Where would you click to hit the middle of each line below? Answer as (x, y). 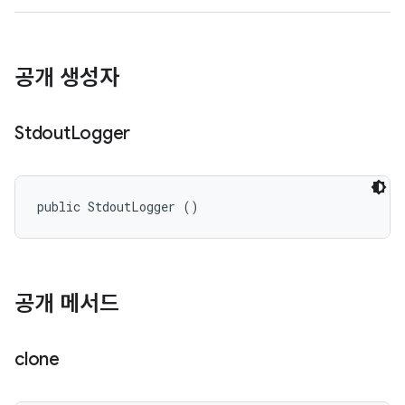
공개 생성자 (67, 78)
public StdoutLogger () (118, 207)
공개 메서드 (67, 304)
